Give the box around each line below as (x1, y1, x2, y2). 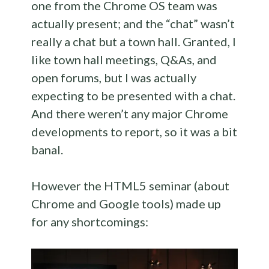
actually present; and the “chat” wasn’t (31, 16, 235, 31)
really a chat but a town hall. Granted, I (31, 34, 237, 49)
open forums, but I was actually (31, 70, 197, 85)
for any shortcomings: (31, 214, 149, 229)
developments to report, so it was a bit (31, 124, 238, 139)
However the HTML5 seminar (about (31, 178, 230, 193)
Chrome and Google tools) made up (31, 196, 222, 211)
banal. (31, 142, 64, 157)
